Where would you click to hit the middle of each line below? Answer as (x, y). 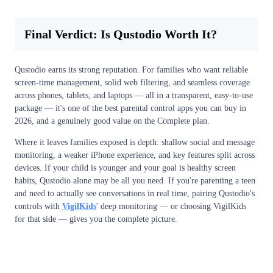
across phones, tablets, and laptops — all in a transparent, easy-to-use (134, 95)
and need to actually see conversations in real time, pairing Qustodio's (135, 193)
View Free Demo (136, 259)
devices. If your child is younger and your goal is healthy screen (125, 168)
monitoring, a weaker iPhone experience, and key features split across (135, 155)
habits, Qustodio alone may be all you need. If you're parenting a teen (135, 180)
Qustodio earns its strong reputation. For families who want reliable (131, 69)
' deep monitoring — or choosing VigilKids (171, 206)
